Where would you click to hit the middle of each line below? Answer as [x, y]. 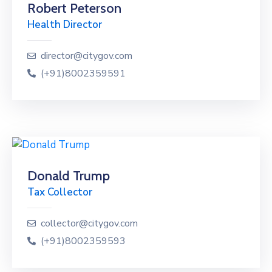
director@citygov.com [87, 56]
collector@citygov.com [89, 224]
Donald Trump [69, 176]
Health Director [65, 25]
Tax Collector [60, 192]
